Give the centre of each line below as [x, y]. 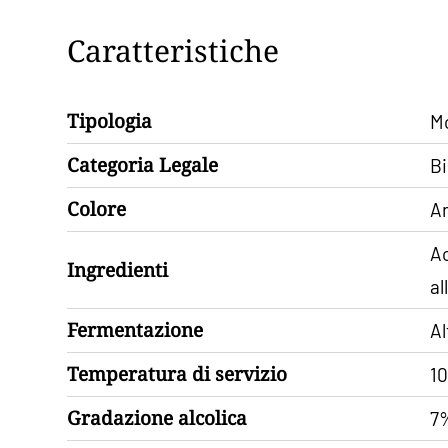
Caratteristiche [173, 50]
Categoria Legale [143, 164]
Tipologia [110, 120]
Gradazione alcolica [157, 417]
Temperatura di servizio [177, 373]
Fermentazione [135, 329]
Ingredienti [118, 269]
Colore [97, 208]
